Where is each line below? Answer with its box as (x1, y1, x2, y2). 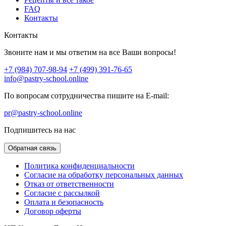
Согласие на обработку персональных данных (24, 171, 183, 180)
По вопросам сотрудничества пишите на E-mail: (4, 91, 169, 100)
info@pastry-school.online (4, 74, 88, 83)
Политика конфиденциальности (24, 161, 135, 171)
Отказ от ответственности (24, 180, 114, 189)
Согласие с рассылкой (24, 189, 100, 198)
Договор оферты (24, 207, 81, 216)
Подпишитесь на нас (4, 126, 76, 135)
